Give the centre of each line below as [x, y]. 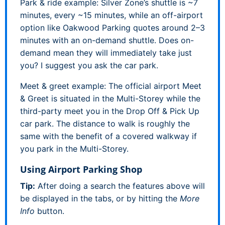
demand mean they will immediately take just [106, 52]
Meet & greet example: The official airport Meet [111, 86]
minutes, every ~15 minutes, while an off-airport [111, 15]
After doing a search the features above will [120, 186]
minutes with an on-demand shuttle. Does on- [107, 40]
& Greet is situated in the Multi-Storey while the [110, 98]
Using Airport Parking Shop [81, 169]
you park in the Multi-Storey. [74, 148]
